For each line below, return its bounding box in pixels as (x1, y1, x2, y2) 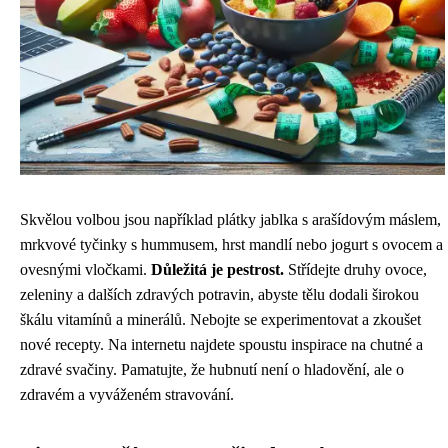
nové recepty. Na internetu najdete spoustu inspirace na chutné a (20, 336, 423, 353)
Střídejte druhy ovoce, (284, 261, 427, 278)
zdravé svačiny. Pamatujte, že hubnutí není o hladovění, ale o (20, 361, 404, 378)
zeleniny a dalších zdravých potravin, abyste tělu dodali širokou (20, 286, 419, 303)
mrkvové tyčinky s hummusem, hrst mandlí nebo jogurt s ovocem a (20, 236, 443, 253)
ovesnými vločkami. (20, 261, 151, 278)
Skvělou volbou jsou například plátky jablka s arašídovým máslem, (20, 211, 441, 228)
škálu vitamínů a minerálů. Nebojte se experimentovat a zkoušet (20, 311, 421, 328)
